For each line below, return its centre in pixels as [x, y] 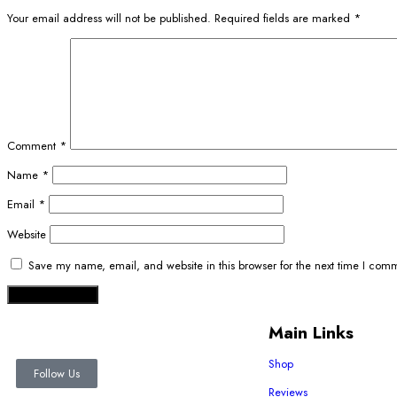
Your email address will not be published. [109, 18]
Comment [33, 145]
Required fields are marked [284, 18]
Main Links [311, 332]
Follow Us [57, 373]
